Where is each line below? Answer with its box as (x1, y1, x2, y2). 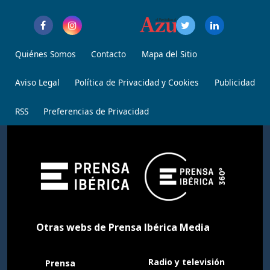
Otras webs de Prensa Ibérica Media (36, 220, 210, 234)
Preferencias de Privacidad (43, 105, 149, 117)
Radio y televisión (148, 256, 225, 268)
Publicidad (214, 77, 255, 89)
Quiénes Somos (14, 48, 76, 60)
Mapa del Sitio (141, 48, 197, 60)
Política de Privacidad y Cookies (75, 77, 199, 89)
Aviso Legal (14, 77, 60, 89)
